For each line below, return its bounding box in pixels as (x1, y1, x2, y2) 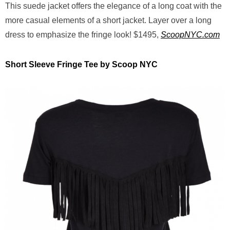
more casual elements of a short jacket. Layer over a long (5, 16, 212, 25)
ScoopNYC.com (161, 30, 220, 39)
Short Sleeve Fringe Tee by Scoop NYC (5, 60, 160, 69)
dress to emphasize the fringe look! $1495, (5, 30, 159, 39)
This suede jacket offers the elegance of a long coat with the (5, 2, 222, 10)
